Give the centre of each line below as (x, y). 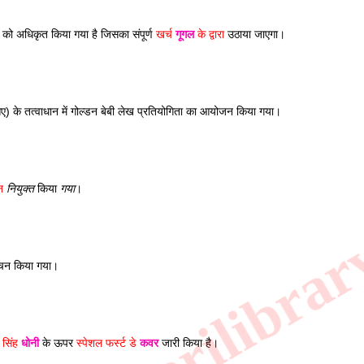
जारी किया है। (188, 343)
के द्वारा (209, 34)
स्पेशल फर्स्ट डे (108, 343)
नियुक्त (20, 188)
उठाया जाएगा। (256, 34)
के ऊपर (58, 343)
